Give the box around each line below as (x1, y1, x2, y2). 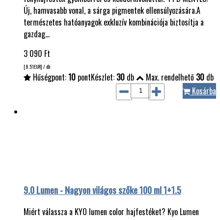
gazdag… (24, 27, 50, 40)
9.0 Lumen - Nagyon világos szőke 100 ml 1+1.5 (24, 183, 181, 197)
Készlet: (91, 71, 116, 83)
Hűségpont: (31, 71, 68, 83)
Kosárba (190, 84, 216, 97)
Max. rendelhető (144, 71, 196, 83)
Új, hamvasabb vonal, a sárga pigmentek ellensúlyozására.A (24, 4, 200, 16)
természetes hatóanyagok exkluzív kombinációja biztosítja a (24, 16, 204, 28)
